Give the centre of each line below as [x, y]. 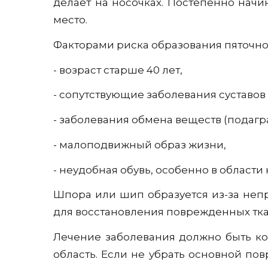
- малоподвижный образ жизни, [140, 144]
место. [70, 20]
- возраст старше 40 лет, [118, 70]
